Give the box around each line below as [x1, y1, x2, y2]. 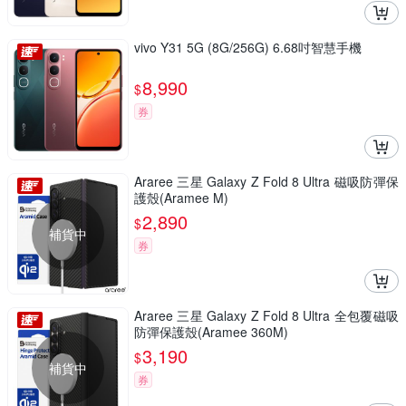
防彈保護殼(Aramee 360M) [134, 323, 288, 342]
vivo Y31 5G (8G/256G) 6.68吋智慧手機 [134, 38, 362, 57]
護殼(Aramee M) [134, 188, 228, 208]
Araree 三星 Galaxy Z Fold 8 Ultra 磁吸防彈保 [134, 172, 399, 191]
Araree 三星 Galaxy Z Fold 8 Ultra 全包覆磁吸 [134, 306, 399, 325]
